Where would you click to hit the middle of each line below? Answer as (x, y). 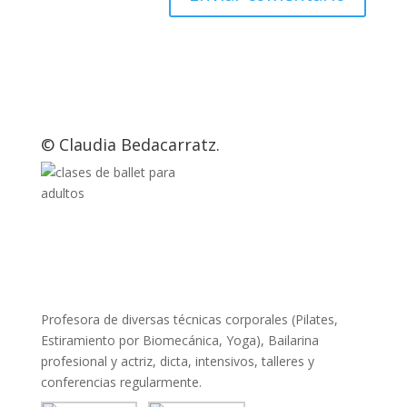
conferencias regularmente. (121, 382)
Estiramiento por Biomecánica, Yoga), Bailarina (179, 340)
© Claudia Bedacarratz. (130, 144)
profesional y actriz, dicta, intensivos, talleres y (177, 361)
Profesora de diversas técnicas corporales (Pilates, (189, 319)
